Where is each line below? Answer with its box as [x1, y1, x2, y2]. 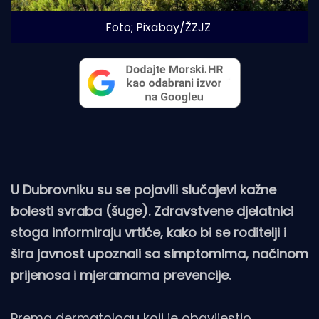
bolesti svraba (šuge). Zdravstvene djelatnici [11, 202, 293, 221]
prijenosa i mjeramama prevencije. [11, 266, 231, 285]
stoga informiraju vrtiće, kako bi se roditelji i [11, 224, 286, 242]
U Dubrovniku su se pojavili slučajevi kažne [11, 181, 276, 199]
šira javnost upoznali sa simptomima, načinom [11, 245, 308, 263]
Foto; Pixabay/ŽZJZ [105, 19, 211, 36]
